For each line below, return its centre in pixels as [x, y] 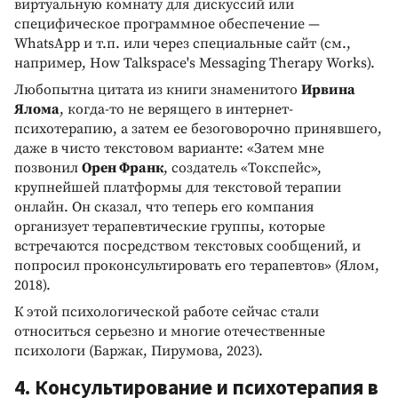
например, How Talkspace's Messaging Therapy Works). [195, 63]
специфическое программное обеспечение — [167, 24]
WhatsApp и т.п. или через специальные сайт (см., [183, 43]
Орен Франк [123, 167]
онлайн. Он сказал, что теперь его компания [164, 207]
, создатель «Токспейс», [243, 167]
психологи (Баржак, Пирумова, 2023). [139, 350]
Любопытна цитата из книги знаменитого [158, 89]
